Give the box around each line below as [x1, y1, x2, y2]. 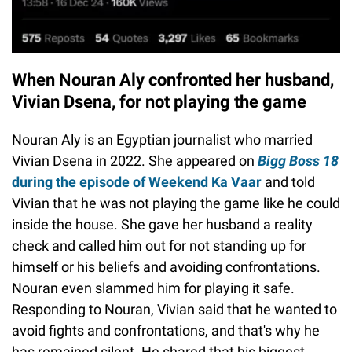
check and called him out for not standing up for [12, 237, 306, 255]
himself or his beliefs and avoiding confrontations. [12, 258, 321, 276]
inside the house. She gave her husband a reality [12, 216, 313, 233]
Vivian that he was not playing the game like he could [12, 195, 340, 212]
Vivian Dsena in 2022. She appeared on [12, 152, 258, 170]
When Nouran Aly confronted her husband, [12, 70, 334, 90]
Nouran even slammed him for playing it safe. [12, 280, 295, 297]
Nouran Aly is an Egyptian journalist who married [12, 131, 313, 148]
